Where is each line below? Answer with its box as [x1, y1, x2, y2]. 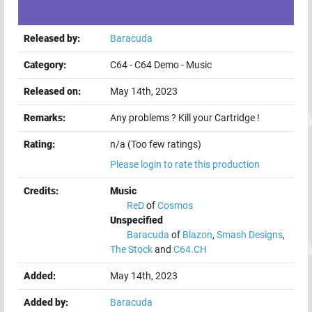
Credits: [24, 185, 58, 197]
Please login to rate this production [110, 159, 260, 171]
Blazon [182, 229, 212, 241]
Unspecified [110, 214, 163, 226]
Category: [24, 59, 66, 71]
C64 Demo [134, 59, 179, 71]
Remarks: [24, 112, 65, 124]
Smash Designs [217, 229, 283, 241]
